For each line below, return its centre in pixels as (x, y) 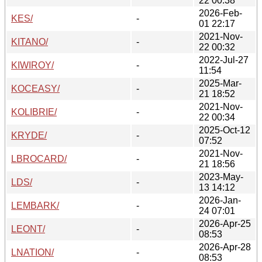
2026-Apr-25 (225, 223)
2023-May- (221, 177)
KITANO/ (30, 42)
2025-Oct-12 (225, 130)
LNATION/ (32, 252)
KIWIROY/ (32, 65)
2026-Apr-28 (225, 247)
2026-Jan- (220, 200)
